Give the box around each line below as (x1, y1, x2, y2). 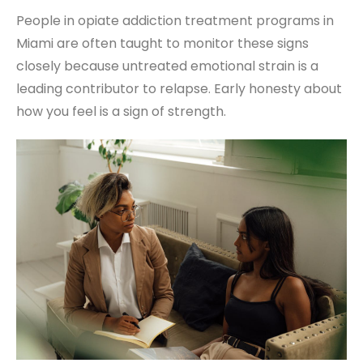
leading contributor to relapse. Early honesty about (16, 79, 342, 98)
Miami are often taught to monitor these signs (16, 33, 309, 53)
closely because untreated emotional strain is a (16, 56, 318, 75)
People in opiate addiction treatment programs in (16, 11, 334, 30)
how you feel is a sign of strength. (16, 101, 226, 121)
